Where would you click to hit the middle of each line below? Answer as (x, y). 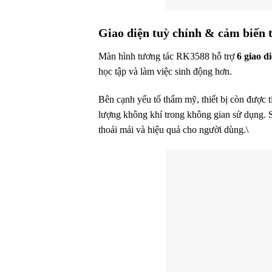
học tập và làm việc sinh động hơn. (165, 71)
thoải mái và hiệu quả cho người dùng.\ (173, 129)
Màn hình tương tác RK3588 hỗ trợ (168, 56)
